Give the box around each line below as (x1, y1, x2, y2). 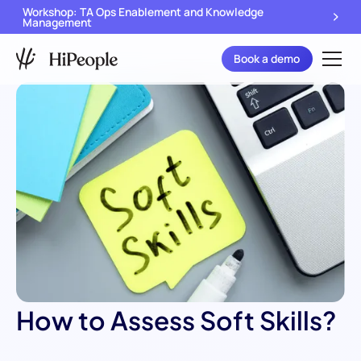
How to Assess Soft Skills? (15, 304, 336, 337)
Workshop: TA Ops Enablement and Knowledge (22, 3, 263, 19)
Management (22, 14, 92, 30)
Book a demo (234, 51, 301, 67)
